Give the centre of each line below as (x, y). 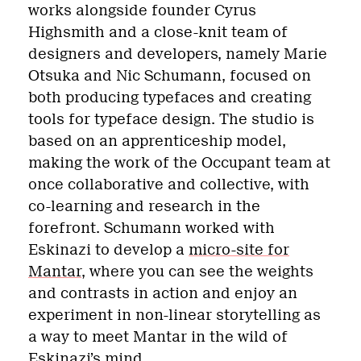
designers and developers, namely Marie (178, 54)
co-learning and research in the (144, 207)
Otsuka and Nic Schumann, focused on (170, 76)
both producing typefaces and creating (170, 98)
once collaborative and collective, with (169, 185)
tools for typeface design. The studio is (171, 120)
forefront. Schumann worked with (151, 228)
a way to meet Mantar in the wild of (158, 337)
